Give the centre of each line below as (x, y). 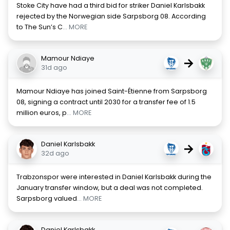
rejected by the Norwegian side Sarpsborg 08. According (111, 16)
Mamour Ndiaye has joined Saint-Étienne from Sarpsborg (112, 91)
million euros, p (42, 113)
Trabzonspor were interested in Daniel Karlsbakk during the (114, 177)
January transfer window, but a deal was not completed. (110, 188)
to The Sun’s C (40, 27)
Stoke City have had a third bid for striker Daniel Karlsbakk (111, 5)
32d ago (55, 153)
